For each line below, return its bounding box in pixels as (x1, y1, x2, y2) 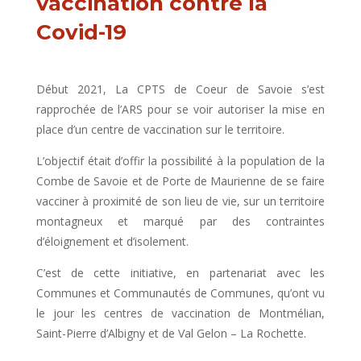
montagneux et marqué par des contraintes (35, 214, 326, 229)
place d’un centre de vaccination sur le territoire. (35, 122, 284, 137)
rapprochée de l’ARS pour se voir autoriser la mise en (35, 102, 326, 117)
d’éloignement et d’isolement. (35, 234, 189, 249)
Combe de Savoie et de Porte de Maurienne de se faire (35, 173, 326, 189)
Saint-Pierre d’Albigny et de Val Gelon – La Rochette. (35, 326, 306, 341)
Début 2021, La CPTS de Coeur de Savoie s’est (35, 81, 326, 97)
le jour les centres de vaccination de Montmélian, (35, 305, 326, 321)
